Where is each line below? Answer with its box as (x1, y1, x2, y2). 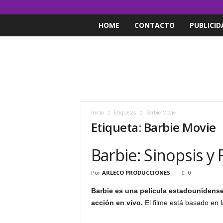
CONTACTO (134, 20, 175, 30)
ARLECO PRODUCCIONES (102, 169, 170, 176)
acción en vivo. (91, 199, 143, 207)
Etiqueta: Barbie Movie (91, 119, 216, 135)
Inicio (91, 109, 104, 116)
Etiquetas (113, 109, 136, 116)
